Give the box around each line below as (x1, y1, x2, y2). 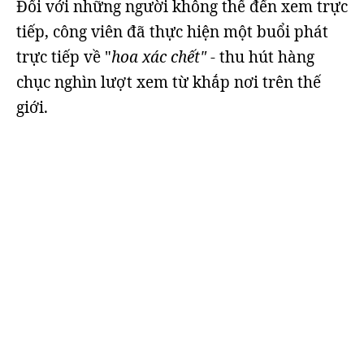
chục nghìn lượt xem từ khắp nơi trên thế (16, 71, 321, 93)
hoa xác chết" (111, 46, 210, 67)
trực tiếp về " (16, 46, 111, 67)
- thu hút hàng (210, 46, 314, 67)
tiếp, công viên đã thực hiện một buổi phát (16, 21, 328, 42)
